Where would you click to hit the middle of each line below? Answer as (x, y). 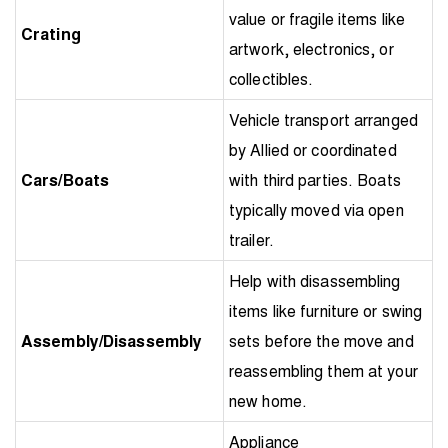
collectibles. (271, 78)
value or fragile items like (317, 18)
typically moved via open (316, 209)
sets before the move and (321, 340)
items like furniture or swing (326, 310)
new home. (268, 400)
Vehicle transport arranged (323, 119)
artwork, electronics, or (311, 48)
